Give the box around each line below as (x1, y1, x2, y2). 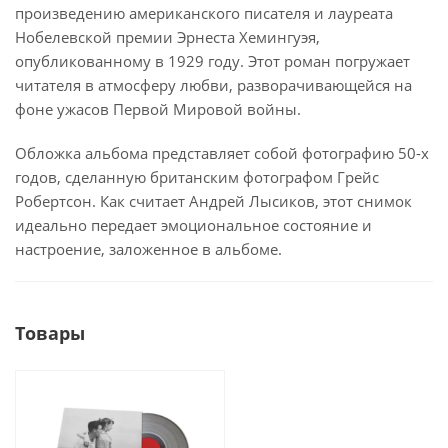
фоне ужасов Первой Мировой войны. (15, 98, 301, 119)
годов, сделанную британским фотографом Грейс (15, 166, 379, 187)
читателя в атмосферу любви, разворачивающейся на (15, 74, 412, 95)
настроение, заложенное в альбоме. (15, 238, 282, 259)
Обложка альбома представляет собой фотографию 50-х (15, 142, 429, 163)
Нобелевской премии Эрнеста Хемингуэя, (15, 26, 320, 47)
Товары (15, 320, 85, 345)
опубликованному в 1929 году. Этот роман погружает (15, 50, 410, 71)
